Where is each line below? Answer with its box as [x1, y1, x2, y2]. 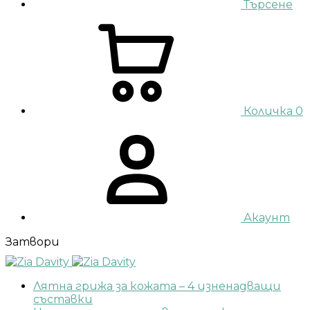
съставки [33, 292, 93, 306]
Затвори [6, 235, 60, 248]
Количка [244, 104, 293, 118]
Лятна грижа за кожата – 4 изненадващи [33, 279, 281, 293]
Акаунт [244, 210, 290, 224]
